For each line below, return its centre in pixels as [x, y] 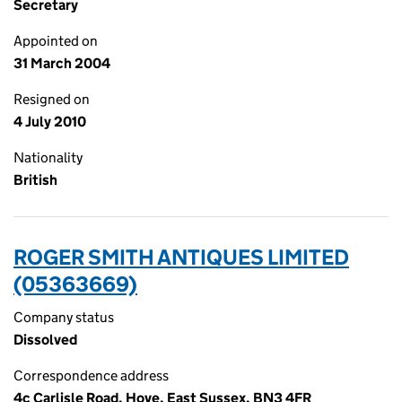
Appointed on [56, 41]
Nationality [48, 157]
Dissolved [45, 340]
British [35, 180]
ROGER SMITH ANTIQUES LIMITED [181, 257]
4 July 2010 [50, 122]
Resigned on [52, 99]
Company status [64, 317]
